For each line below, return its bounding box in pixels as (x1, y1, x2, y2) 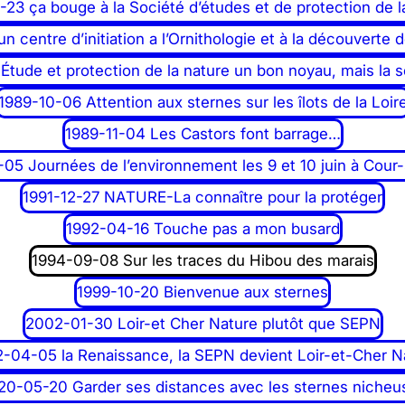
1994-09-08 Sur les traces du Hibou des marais (31, 251, 374, 269)
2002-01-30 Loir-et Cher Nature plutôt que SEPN (24, 315, 381, 333)
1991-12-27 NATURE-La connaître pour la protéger (23, 188, 382, 206)
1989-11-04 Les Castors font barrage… (64, 125, 341, 143)
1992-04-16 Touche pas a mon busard (65, 220, 340, 238)
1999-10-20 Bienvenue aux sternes (77, 283, 328, 301)
